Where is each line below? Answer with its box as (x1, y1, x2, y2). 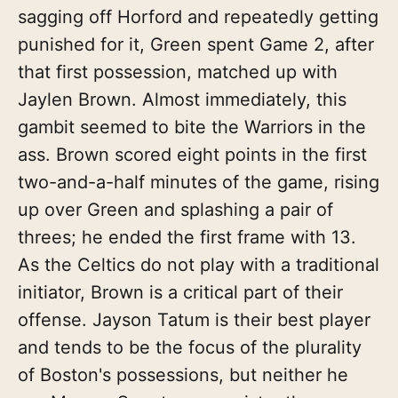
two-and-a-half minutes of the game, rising (18, 171, 379, 193)
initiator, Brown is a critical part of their (18, 281, 343, 303)
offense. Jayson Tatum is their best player (18, 308, 370, 330)
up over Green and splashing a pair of (18, 198, 333, 220)
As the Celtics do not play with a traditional (18, 253, 379, 275)
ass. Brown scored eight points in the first (18, 143, 367, 165)
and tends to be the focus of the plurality (18, 336, 362, 358)
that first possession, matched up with (18, 60, 338, 83)
